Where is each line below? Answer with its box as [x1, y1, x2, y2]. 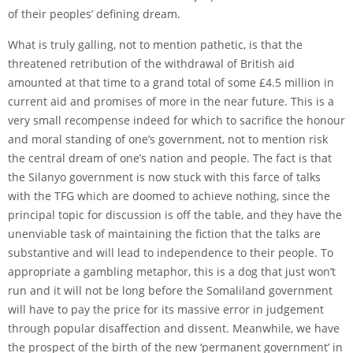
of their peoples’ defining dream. [8, 6, 180, 21]
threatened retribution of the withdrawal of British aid [8, 55, 295, 71]
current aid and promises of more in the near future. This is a [8, 93, 334, 109]
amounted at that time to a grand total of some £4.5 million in [8, 74, 334, 90]
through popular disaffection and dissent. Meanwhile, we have [8, 320, 340, 336]
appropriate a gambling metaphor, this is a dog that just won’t [8, 263, 336, 279]
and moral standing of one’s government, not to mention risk [8, 131, 328, 147]
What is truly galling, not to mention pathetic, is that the [8, 36, 303, 52]
